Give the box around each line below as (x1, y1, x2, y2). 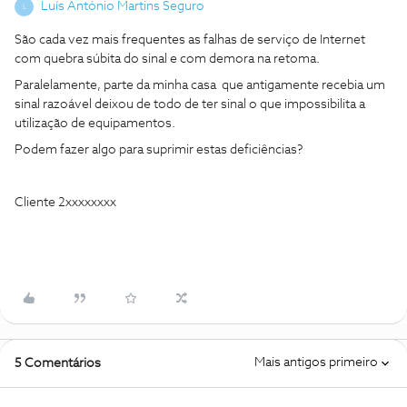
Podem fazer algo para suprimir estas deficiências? (15, 144, 303, 156)
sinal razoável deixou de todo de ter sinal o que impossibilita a (15, 98, 365, 111)
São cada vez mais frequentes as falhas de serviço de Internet (15, 34, 365, 46)
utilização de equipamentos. (15, 117, 175, 130)
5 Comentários (15, 357, 101, 370)
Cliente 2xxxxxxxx (15, 196, 116, 209)
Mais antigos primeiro (254, 356, 378, 369)
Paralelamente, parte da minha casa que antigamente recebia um (15, 79, 385, 92)
